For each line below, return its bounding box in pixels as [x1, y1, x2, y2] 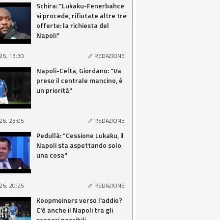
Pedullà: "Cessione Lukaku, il [36, 130, 124, 140]
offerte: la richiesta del [36, 20, 109, 30]
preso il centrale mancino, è [36, 75, 123, 85]
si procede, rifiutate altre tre [36, 10, 127, 21]
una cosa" [36, 150, 67, 160]
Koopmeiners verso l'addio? [36, 195, 122, 205]
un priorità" [36, 85, 72, 95]
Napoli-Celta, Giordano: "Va [36, 65, 121, 76]
